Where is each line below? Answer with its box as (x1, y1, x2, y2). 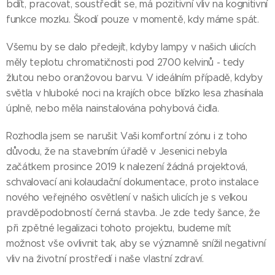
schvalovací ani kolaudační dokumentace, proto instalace (6, 176, 259, 188)
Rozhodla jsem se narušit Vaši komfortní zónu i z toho (6, 130, 248, 142)
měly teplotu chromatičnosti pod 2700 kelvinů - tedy (6, 56, 244, 69)
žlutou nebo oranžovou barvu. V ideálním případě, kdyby (6, 72, 263, 84)
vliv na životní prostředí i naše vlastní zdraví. (6, 253, 204, 265)
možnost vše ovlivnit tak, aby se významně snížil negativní (6, 238, 266, 250)
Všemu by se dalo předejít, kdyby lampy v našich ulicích (6, 41, 256, 53)
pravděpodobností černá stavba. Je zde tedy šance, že (6, 207, 260, 219)
